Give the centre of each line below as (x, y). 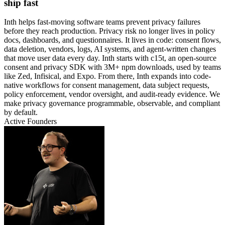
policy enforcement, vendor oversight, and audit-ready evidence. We (112, 94)
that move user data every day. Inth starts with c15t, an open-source (110, 58)
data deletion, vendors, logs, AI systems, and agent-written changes (110, 49)
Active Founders (30, 122)
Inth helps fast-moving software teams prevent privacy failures (102, 22)
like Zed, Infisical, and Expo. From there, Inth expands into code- (107, 76)
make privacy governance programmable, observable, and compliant (112, 103)
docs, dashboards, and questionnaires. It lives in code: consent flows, (113, 40)
